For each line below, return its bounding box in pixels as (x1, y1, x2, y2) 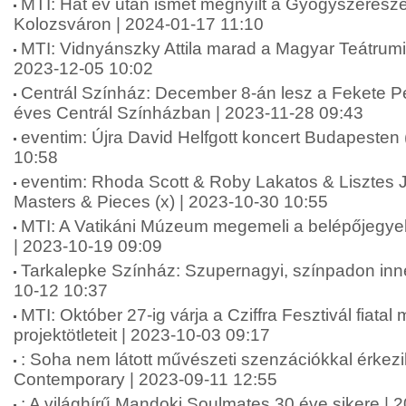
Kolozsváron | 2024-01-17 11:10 (14, 14, 264, 34)
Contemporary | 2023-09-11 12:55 (14, 370, 277, 389)
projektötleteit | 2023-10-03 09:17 (14, 325, 270, 344)
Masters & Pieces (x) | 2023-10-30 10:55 (14, 192, 328, 211)
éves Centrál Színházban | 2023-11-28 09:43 (14, 103, 363, 122)
